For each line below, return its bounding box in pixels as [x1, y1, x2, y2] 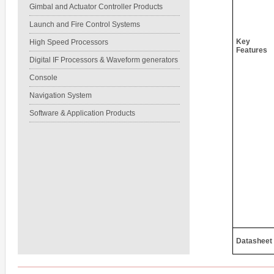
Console [29, 73, 57, 82]
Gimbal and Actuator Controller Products [29, 2, 163, 11]
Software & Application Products [29, 109, 135, 117]
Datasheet [235, 237, 272, 245]
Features [235, 46, 267, 54]
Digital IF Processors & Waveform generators [29, 56, 178, 64]
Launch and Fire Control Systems [29, 20, 140, 29]
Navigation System [29, 91, 92, 100]
